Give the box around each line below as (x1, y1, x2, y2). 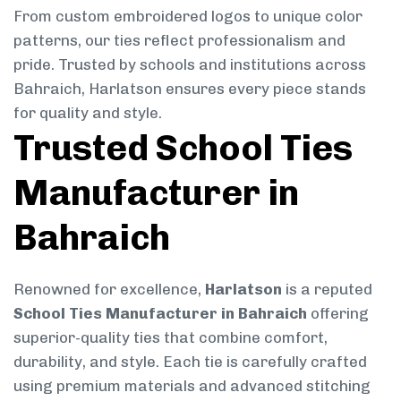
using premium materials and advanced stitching (13, 376, 371, 395)
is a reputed (282, 279, 372, 298)
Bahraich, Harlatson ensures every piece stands (13, 79, 366, 98)
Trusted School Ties (13, 125, 353, 169)
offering (307, 303, 369, 322)
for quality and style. (13, 103, 162, 122)
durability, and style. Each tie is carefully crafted (13, 352, 367, 371)
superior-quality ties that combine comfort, (13, 328, 328, 346)
